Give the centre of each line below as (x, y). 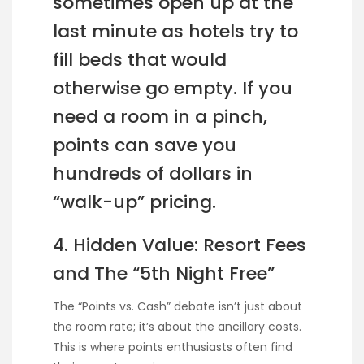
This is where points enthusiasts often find (173, 347)
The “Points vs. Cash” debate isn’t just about (178, 306)
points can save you (145, 145)
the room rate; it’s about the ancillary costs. (177, 326)
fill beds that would (140, 60)
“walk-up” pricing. (134, 202)
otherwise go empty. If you (173, 89)
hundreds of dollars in (153, 174)
